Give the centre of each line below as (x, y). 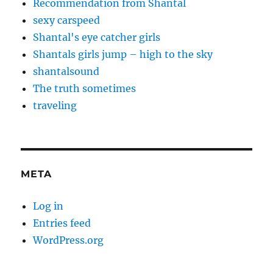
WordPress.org (69, 240)
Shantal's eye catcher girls (97, 37)
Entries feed (62, 223)
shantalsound (66, 72)
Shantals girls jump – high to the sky (123, 55)
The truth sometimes (85, 89)
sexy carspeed (67, 20)
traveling (55, 106)
